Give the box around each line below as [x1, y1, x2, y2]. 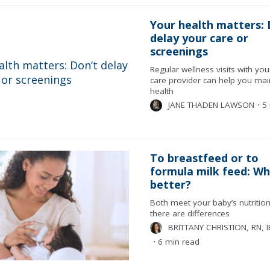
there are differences [149, 208, 230, 219]
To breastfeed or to [149, 151, 259, 165]
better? [149, 177, 191, 192]
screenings [149, 44, 208, 58]
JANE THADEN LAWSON [168, 99, 254, 110]
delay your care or [149, 31, 248, 45]
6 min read [155, 236, 199, 247]
